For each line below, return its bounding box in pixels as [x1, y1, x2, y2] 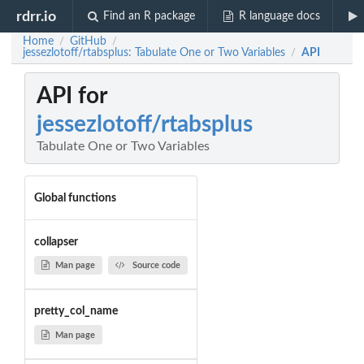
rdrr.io [16, 9, 57, 24]
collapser [33, 236, 78, 248]
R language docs [238, 11, 320, 22]
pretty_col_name [33, 305, 118, 318]
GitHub [70, 36, 106, 47]
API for [37, 84, 107, 108]
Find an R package [103, 11, 196, 22]
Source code [132, 260, 180, 270]
